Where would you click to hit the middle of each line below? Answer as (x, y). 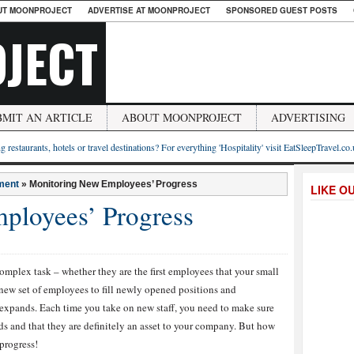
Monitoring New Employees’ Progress (113, 184)
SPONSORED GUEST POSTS (282, 10)
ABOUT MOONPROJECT (182, 117)
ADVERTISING (308, 117)
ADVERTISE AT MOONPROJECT (149, 10)
